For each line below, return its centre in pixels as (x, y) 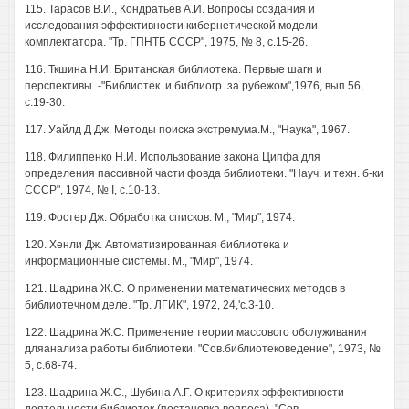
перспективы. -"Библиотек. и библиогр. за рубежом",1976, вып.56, (194, 86)
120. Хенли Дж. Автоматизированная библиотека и (157, 245)
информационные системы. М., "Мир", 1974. (139, 261)
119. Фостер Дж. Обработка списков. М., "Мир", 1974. (160, 217)
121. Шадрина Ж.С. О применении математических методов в (185, 288)
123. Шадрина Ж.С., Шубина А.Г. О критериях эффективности (184, 393)
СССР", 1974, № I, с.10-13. (92, 190)
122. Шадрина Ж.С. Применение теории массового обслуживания (196, 332)
